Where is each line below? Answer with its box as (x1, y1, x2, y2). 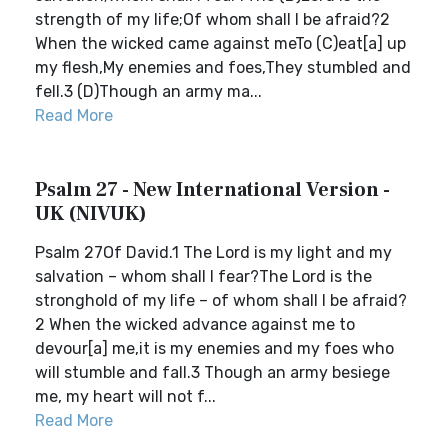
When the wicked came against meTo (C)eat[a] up (35, 34, 406, 53)
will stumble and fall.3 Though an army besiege (35, 363, 390, 382)
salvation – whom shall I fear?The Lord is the (35, 267, 372, 286)
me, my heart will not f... (35, 387, 216, 406)
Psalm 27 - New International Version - (35, 177, 390, 203)
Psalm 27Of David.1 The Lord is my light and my (35, 243, 392, 262)
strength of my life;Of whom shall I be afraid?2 (35, 10, 390, 29)
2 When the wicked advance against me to (35, 315, 355, 334)
